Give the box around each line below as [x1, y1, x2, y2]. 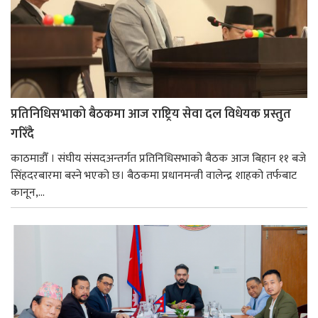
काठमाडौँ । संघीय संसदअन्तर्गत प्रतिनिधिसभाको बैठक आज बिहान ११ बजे [11, 149, 306, 169]
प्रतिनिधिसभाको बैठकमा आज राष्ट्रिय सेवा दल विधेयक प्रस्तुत [11, 104, 291, 126]
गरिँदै [11, 124, 34, 146]
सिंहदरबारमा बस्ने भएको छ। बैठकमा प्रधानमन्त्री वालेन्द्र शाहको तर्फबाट [11, 166, 297, 186]
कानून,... [11, 183, 45, 203]
